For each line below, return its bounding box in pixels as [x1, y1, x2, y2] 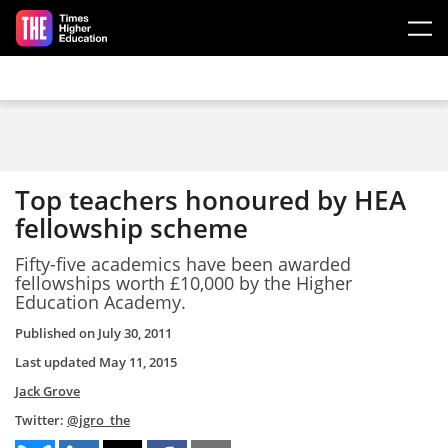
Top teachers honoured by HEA [15, 182, 406, 218]
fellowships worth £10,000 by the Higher [15, 270, 352, 295]
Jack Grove [15, 382, 80, 400]
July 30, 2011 [98, 324, 172, 342]
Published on [15, 324, 98, 342]
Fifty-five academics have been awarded [15, 251, 351, 276]
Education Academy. [15, 289, 186, 314]
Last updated [15, 353, 99, 371]
